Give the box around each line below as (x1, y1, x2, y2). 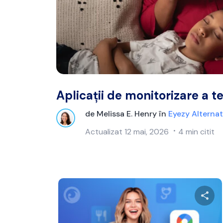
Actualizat (85, 126, 122, 137)
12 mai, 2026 (122, 126, 169, 137)
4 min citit (178, 126, 215, 137)
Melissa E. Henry (97, 108, 157, 119)
